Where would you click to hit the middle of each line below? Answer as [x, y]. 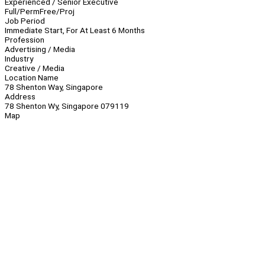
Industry [19, 59]
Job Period [25, 21]
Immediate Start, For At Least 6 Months [75, 30]
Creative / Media [35, 68]
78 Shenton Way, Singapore [54, 87]
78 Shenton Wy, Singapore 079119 [67, 106]
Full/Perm [22, 12]
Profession [25, 40]
